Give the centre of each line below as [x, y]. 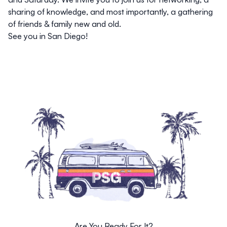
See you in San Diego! [48, 36]
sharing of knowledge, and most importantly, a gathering [110, 12]
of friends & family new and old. [65, 24]
